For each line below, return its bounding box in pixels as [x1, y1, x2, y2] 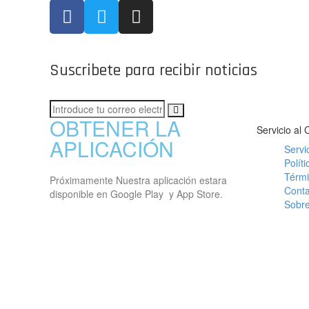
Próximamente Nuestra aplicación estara [50, 173, 227, 187]
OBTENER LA [50, 113, 181, 143]
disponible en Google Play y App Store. [50, 187, 223, 201]
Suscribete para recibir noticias [50, 60, 257, 81]
